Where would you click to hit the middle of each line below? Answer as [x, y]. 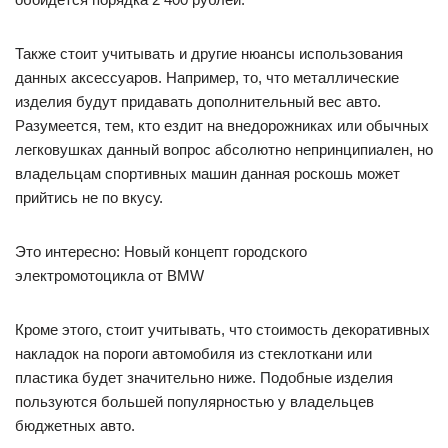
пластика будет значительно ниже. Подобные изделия [204, 377]
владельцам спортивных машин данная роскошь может [207, 173]
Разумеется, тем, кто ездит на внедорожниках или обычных [222, 125]
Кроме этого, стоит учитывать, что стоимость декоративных [222, 329]
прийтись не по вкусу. [89, 197]
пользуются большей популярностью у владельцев [194, 401]
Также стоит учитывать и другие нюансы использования [209, 53]
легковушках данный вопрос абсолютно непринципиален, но [224, 149]
